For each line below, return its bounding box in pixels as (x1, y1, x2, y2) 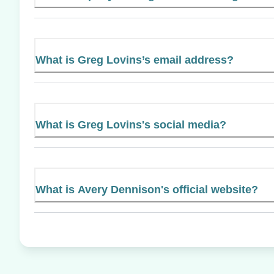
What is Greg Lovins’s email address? (35, 53, 234, 66)
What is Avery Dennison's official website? (35, 183, 258, 196)
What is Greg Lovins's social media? (35, 118, 226, 131)
